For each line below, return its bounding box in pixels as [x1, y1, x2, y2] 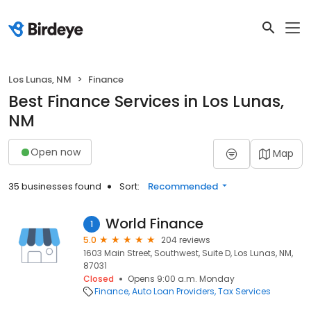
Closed [83, 273, 114, 285]
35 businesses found [8, 180, 101, 193]
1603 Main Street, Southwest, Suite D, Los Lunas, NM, [83, 247, 293, 259]
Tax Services [218, 285, 271, 297]
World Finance [106, 214, 203, 233]
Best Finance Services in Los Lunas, [8, 90, 284, 112]
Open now [31, 144, 81, 159]
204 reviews [161, 234, 210, 246]
